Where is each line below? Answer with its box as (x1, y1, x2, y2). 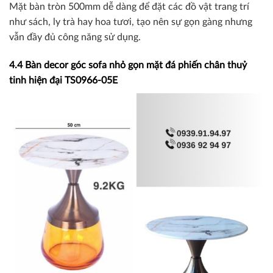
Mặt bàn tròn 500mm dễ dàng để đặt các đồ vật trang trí (9, 1, 249, 12)
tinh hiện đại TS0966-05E (9, 75, 118, 85)
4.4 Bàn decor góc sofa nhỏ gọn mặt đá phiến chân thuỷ (9, 60, 247, 70)
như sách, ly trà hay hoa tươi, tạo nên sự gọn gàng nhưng (9, 16, 252, 27)
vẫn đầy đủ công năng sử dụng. (9, 32, 141, 42)
